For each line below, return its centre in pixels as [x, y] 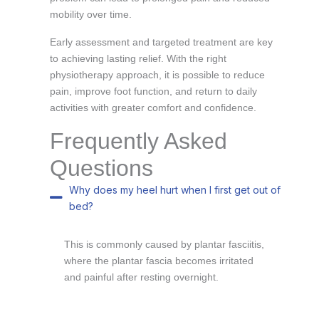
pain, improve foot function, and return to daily [153, 91]
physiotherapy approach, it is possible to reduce [157, 74]
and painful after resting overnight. [141, 277]
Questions [101, 168]
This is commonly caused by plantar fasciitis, [164, 244]
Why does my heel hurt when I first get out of [175, 189]
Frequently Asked [138, 141]
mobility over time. [91, 14]
